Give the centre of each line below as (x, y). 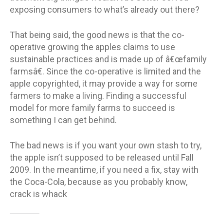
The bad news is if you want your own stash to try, (106, 145)
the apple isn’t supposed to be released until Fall (102, 157)
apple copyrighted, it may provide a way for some (104, 83)
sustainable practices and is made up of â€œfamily (108, 59)
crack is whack (38, 194)
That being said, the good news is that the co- (97, 35)
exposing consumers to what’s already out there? (105, 9)
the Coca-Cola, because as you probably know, (99, 182)
